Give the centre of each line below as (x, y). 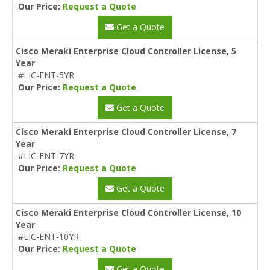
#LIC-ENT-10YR (49, 236)
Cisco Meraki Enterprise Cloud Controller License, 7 (126, 131)
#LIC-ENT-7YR (46, 155)
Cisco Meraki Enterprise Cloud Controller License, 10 (128, 212)
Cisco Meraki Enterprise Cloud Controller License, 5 (126, 51)
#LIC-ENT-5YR (46, 75)
